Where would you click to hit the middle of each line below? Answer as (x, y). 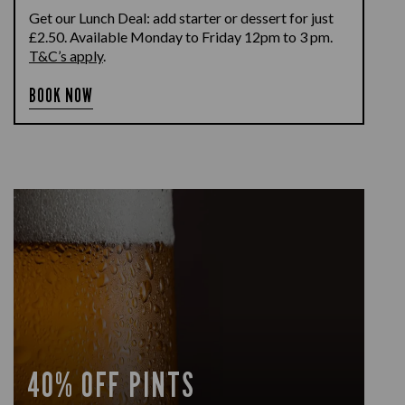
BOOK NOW (61, 95)
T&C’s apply (66, 56)
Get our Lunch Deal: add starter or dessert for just (181, 18)
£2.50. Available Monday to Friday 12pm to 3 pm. (181, 37)
